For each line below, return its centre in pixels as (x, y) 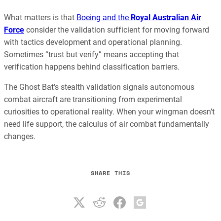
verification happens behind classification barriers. (92, 67)
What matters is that (40, 17)
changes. (20, 137)
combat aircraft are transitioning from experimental (93, 100)
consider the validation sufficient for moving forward (117, 30)
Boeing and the (104, 17)
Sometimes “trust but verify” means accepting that (92, 54)
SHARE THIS (110, 173)
